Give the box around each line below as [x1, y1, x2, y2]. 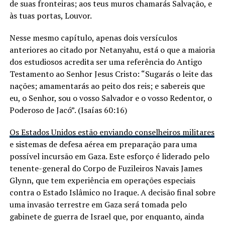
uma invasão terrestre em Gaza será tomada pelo [9, 199, 187, 210]
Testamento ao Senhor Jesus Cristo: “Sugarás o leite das [9, 68, 212, 80]
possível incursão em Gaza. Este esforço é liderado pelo [9, 151, 209, 162]
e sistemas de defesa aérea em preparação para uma [9, 139, 197, 150]
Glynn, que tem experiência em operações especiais [9, 175, 195, 186]
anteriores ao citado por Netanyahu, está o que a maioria [9, 44, 215, 56]
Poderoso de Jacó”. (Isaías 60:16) [9, 104, 127, 116]
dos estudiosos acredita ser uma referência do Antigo [9, 56, 202, 68]
